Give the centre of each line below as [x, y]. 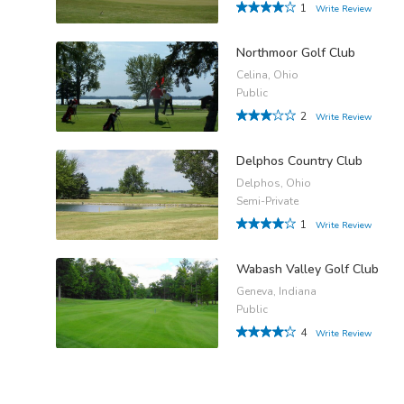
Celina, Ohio [267, 75]
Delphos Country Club [299, 161]
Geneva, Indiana [276, 292]
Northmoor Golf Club [296, 53]
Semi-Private [267, 202]
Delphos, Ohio [274, 184]
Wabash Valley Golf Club [308, 270]
